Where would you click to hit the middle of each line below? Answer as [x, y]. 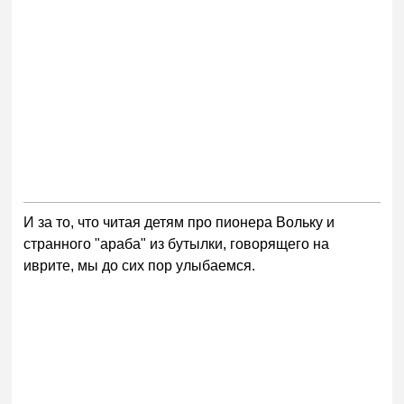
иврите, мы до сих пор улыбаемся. [140, 266]
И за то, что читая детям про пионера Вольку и [179, 223]
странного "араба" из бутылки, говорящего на [177, 244]
